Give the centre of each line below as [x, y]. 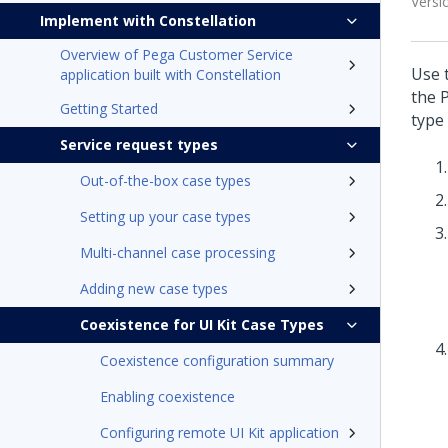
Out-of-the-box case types [165, 180]
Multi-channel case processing [177, 252]
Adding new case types [154, 288]
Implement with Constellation [148, 20]
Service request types [139, 144]
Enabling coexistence [167, 396]
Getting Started [109, 108]
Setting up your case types [165, 216]
